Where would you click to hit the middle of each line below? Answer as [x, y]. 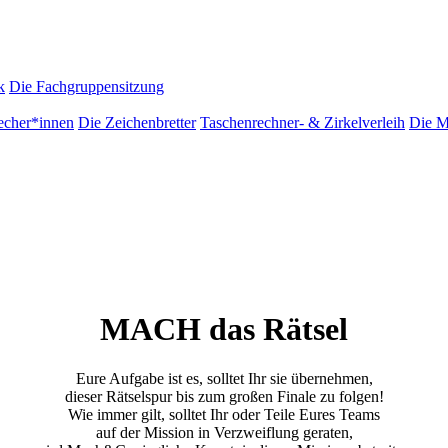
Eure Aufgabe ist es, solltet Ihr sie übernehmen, [224, 378]
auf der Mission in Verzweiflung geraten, [224, 432]
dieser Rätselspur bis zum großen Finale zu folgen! [224, 396]
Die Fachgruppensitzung [86, 86]
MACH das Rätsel [224, 329]
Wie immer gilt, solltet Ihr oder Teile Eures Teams [224, 414]
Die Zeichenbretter [137, 122]
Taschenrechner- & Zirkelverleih [302, 122]
